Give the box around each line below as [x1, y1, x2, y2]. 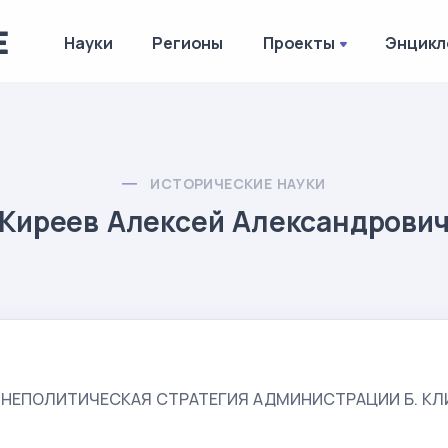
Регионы [152, 32, 223, 54]
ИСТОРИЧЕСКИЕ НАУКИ [150, 174, 326, 193]
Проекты [262, 32, 335, 54]
